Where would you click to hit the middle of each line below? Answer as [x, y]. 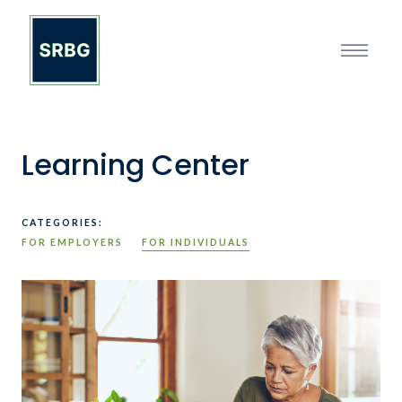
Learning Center [135, 165]
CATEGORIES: [62, 223]
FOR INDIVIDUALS [195, 242]
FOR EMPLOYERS [72, 242]
